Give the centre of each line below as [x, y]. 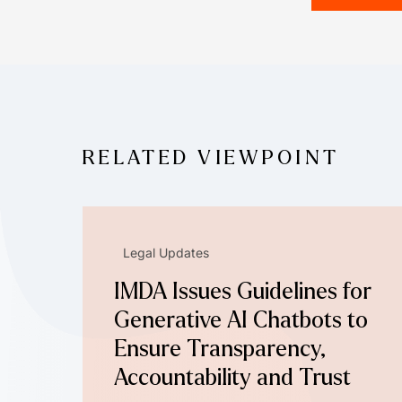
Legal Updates [166, 252]
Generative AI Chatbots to [241, 320]
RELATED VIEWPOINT [211, 157]
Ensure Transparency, [219, 349]
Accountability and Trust [232, 377]
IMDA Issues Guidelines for [243, 291]
